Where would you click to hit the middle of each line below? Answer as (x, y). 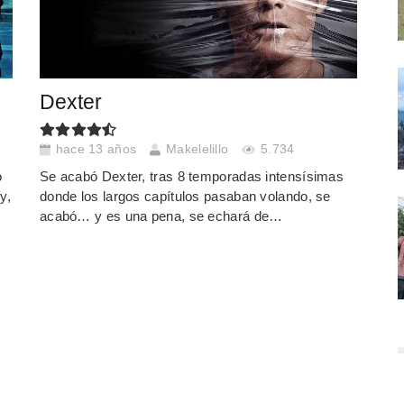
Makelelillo (197, 150)
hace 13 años (96, 150)
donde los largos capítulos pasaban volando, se (185, 196)
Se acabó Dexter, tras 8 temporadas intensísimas (192, 176)
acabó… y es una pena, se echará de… (161, 216)
